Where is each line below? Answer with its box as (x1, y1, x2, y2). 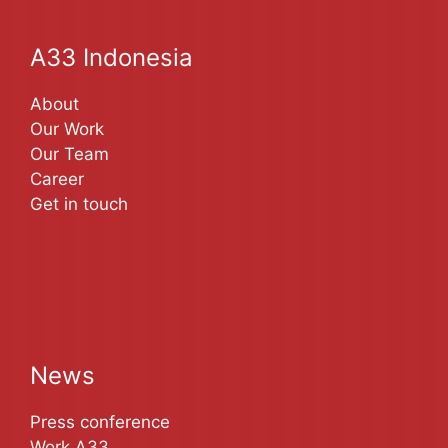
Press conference (30, 411, 170, 432)
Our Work (30, 118, 104, 139)
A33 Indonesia (30, 42, 193, 72)
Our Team (30, 143, 109, 164)
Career (30, 168, 84, 189)
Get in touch (30, 193, 128, 214)
